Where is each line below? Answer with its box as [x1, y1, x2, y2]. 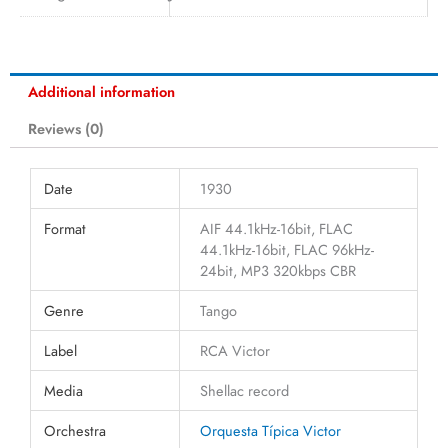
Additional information [27, 81, 175, 103]
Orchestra [44, 420, 107, 442]
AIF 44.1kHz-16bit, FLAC [199, 218, 353, 240]
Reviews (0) [27, 118, 104, 140]
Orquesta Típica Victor [199, 420, 341, 442]
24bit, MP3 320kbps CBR [199, 260, 356, 282]
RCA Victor [199, 340, 270, 362]
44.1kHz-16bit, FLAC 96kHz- [199, 239, 374, 261]
